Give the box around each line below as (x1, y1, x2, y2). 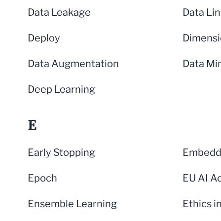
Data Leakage (28, 6, 91, 18)
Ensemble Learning (28, 198, 117, 210)
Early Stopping (28, 147, 95, 158)
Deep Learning (28, 83, 95, 95)
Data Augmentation (28, 58, 119, 70)
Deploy (28, 32, 60, 44)
